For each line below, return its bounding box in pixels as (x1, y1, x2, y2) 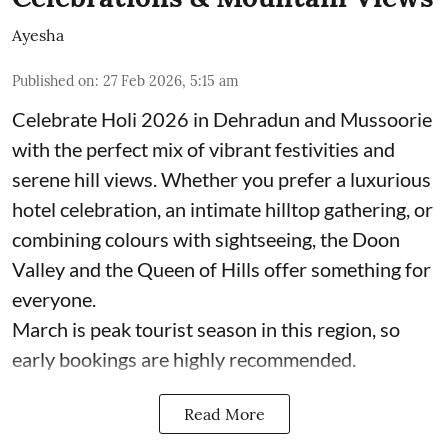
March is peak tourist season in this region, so (12, 316, 400, 341)
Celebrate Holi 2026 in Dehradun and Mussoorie (12, 106, 432, 131)
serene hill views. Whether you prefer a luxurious (12, 166, 431, 191)
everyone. (12, 286, 96, 311)
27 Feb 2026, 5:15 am (103, 71, 239, 90)
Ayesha (12, 24, 64, 45)
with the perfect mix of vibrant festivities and (12, 136, 395, 161)
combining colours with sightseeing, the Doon (12, 226, 400, 251)
